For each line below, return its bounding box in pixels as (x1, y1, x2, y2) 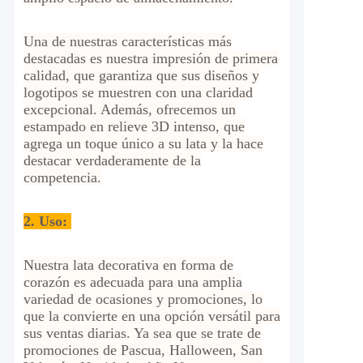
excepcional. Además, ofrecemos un (23, 101, 236, 117)
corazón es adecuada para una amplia (23, 274, 242, 290)
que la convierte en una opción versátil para (23, 308, 280, 324)
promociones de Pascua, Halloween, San (23, 342, 263, 358)
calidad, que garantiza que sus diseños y (23, 67, 259, 83)
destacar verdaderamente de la (23, 152, 201, 169)
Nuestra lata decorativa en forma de (23, 257, 233, 273)
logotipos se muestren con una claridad (23, 84, 253, 100)
